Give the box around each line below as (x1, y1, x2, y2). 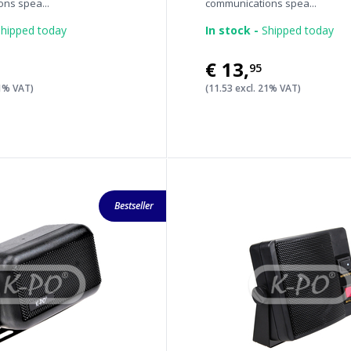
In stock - (205, 23, 259, 38)
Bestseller (114, 199, 154, 212)
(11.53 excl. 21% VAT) (205, 81, 302, 95)
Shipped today (259, 23, 335, 38)
